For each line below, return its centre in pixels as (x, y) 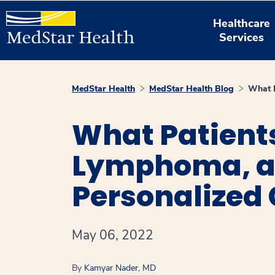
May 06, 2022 (113, 235)
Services (242, 37)
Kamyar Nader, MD (120, 268)
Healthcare (242, 23)
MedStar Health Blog (192, 89)
